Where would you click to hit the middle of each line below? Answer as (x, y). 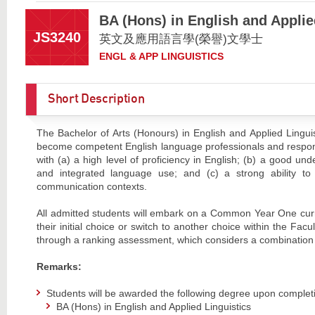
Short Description (96, 99)
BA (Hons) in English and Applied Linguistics (153, 307)
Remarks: (59, 266)
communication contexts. (91, 186)
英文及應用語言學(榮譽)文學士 (181, 39)
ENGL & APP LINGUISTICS (161, 56)
